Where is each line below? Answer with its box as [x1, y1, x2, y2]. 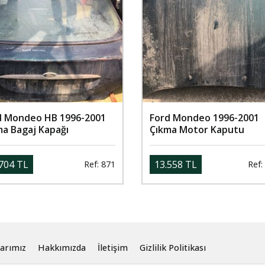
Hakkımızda [38, 242, 86, 253]
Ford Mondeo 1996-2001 [150, 111, 259, 124]
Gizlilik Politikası [140, 242, 206, 253]
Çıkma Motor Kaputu [150, 122, 244, 136]
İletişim [98, 242, 128, 253]
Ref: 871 [84, 159, 115, 170]
